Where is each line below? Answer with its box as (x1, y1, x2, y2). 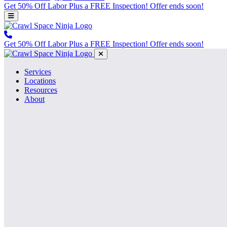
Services (24, 67, 51, 76)
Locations (24, 77, 56, 85)
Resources (24, 86, 57, 94)
